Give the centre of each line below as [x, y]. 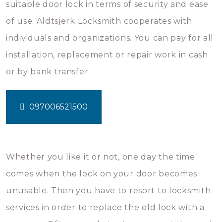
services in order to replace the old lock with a [105, 207]
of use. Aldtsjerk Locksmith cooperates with [99, 21]
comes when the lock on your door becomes [102, 174]
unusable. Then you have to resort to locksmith [109, 191]
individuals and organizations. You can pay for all [110, 38]
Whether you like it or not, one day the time [101, 157]
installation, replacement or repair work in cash [107, 55]
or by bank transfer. [48, 72]
